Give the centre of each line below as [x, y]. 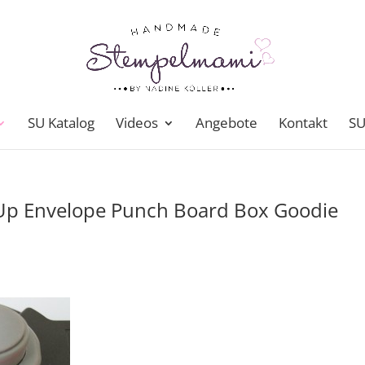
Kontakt [303, 123]
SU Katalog [61, 123]
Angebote [226, 123]
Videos [137, 123]
